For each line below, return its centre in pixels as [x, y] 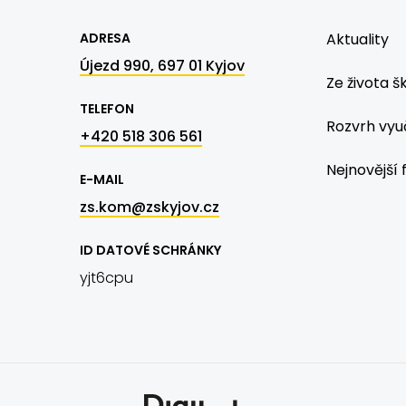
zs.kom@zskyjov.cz [150, 207]
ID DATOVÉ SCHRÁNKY [150, 250]
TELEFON [107, 109]
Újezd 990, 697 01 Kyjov [162, 66]
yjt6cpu [106, 278]
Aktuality [358, 39]
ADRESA [105, 38]
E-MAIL [102, 179]
